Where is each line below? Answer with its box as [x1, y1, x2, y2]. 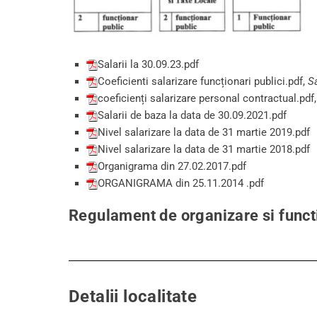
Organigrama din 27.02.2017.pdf [98, 160, 246, 173]
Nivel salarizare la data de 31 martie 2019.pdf [98, 126, 310, 139]
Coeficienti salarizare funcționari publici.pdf [98, 75, 303, 88]
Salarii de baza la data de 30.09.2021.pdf [98, 109, 287, 122]
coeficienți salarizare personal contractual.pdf [98, 92, 314, 105]
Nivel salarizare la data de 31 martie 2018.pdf [98, 143, 310, 156]
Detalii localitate [69, 287, 197, 307]
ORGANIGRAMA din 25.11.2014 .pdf [98, 177, 264, 190]
